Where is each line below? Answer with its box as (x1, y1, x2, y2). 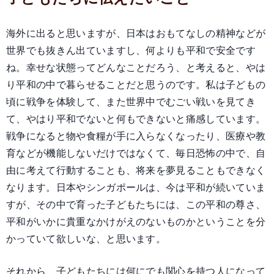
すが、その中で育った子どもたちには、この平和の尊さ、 (6, 198, 266, 211)
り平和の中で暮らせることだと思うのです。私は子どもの (6, 78, 266, 91)
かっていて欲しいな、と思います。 (6, 232, 166, 245)
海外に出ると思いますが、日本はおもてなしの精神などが (6, 27, 266, 40)
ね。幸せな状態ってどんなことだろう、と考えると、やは (6, 61, 266, 74)
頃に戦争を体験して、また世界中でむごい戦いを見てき (6, 95, 256, 108)
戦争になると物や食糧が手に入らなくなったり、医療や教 (6, 130, 266, 143)
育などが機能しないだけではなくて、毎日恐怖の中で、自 (6, 147, 266, 160)
